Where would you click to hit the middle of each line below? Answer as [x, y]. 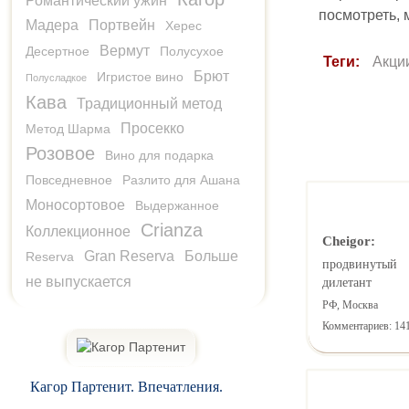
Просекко [152, 128]
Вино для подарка [159, 155]
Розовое [60, 153]
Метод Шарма [68, 128]
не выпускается [79, 281]
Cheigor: [348, 241]
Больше [211, 256]
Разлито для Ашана [181, 179]
